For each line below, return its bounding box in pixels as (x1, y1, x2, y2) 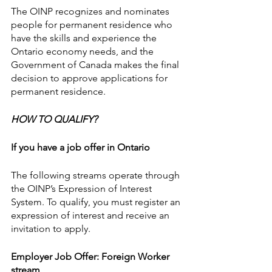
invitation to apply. (11, 223, 90, 235)
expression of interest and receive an (11, 209, 172, 222)
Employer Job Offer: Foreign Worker (11, 251, 172, 263)
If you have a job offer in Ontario (11, 141, 150, 154)
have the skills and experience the (11, 32, 159, 44)
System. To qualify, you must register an (11, 196, 183, 208)
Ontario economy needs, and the (11, 46, 156, 58)
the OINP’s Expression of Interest (11, 183, 154, 195)
